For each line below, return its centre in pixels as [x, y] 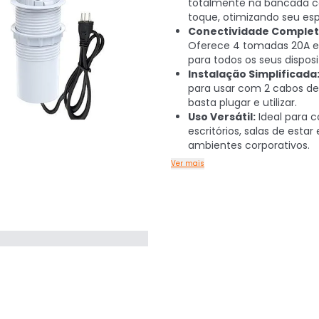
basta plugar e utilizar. [242, 103]
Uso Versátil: [222, 117]
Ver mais [188, 163]
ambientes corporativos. [249, 145]
